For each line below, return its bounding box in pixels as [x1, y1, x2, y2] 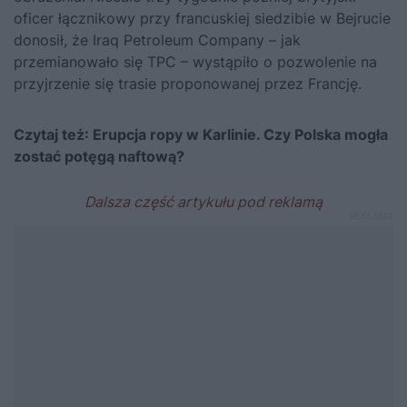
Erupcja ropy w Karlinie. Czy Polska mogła [93, 124, 388, 144]
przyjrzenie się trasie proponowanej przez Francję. [14, 74, 362, 93]
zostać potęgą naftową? [14, 146, 184, 165]
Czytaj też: [14, 124, 93, 144]
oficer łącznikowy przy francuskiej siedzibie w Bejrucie [14, 8, 391, 27]
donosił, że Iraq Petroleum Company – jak [14, 30, 301, 49]
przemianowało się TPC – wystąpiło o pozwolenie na [14, 52, 377, 71]
